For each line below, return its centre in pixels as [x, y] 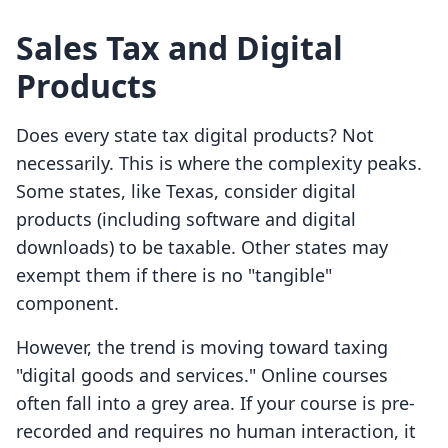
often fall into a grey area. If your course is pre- [215, 403]
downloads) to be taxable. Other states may [202, 247]
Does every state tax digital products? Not [195, 135]
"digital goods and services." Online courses [202, 375]
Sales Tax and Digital [179, 48]
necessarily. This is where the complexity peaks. [219, 163]
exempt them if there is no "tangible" [174, 275]
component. [67, 303]
